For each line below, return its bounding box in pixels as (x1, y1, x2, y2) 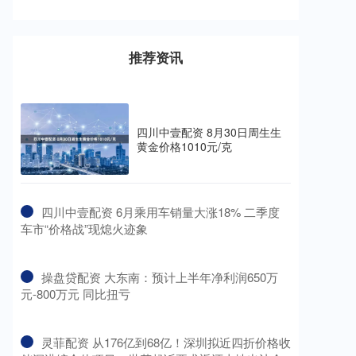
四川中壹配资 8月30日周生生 (137, 124, 281, 141)
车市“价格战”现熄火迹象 (21, 220, 148, 238)
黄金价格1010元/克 (137, 138, 232, 155)
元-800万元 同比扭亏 (21, 285, 130, 303)
